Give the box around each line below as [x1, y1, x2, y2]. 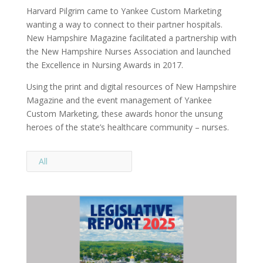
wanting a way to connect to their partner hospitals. [26, 19, 225, 31]
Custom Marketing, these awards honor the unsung [26, 108, 222, 120]
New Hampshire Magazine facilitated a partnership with [26, 32, 237, 44]
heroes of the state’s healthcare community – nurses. [26, 122, 229, 133]
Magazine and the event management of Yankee [26, 95, 212, 106]
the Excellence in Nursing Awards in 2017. [26, 59, 188, 71]
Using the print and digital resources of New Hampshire [26, 81, 237, 93]
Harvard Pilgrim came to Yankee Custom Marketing [26, 5, 221, 17]
